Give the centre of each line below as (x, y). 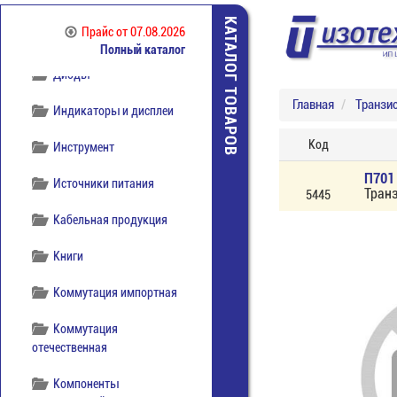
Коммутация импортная (116, 292)
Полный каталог (143, 50)
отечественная (70, 347)
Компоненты (86, 384)
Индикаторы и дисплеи (114, 111)
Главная (313, 105)
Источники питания (104, 183)
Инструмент (84, 147)
